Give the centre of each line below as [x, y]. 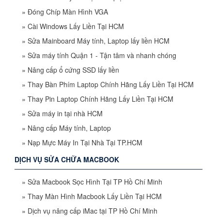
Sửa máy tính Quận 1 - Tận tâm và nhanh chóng [102, 55]
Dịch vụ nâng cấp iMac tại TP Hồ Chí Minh [93, 210]
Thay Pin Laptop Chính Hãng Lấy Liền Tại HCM [101, 99]
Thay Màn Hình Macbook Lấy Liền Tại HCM [95, 196]
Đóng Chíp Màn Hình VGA [68, 11]
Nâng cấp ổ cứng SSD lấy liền [73, 70]
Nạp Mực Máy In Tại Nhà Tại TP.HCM [85, 142]
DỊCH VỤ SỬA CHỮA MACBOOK [67, 159]
